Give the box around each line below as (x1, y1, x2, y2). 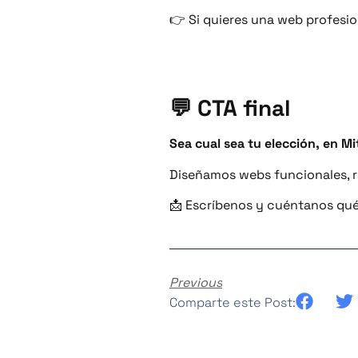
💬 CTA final (169, 93, 290, 123)
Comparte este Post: (169, 294, 296, 312)
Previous (169, 274, 222, 292)
